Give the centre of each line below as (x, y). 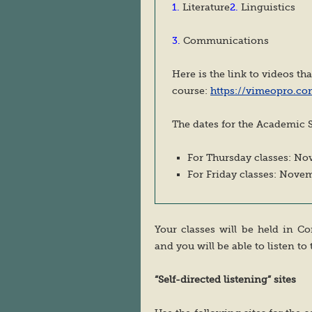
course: (191, 91)
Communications (225, 40)
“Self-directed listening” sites (225, 279)
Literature (206, 7)
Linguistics (268, 7)
